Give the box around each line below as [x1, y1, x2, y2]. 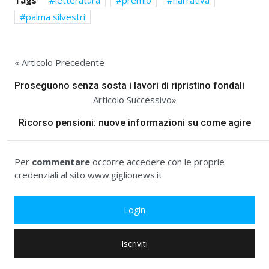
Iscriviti [121, 238, 148, 250]
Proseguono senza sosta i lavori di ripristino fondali [14, 80, 244, 92]
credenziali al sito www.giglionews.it [14, 169, 162, 181]
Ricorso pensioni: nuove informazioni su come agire [18, 117, 251, 129]
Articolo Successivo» [92, 94, 177, 106]
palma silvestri [26, 11, 85, 23]
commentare [32, 156, 90, 168]
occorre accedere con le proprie [90, 156, 225, 168]
